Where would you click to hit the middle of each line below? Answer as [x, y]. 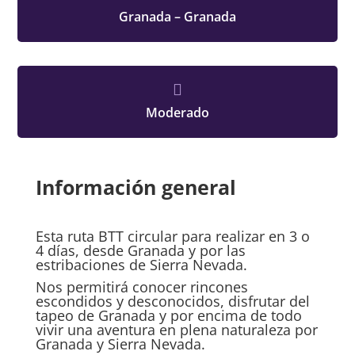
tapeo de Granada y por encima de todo [168, 315]
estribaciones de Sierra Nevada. [141, 264]
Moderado [177, 112]
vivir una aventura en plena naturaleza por [176, 329]
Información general [136, 187]
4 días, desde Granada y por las [140, 250]
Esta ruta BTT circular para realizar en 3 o [172, 236]
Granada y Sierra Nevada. [120, 344]
